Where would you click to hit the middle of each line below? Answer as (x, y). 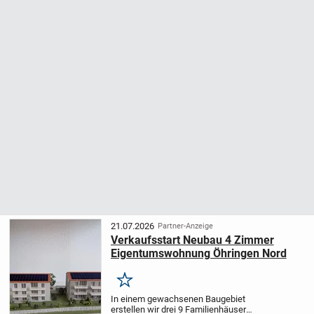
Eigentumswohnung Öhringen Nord (198, 254)
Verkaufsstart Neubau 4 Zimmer (192, 240)
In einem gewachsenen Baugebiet (178, 299)
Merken (142, 285)
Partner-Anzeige (186, 226)
